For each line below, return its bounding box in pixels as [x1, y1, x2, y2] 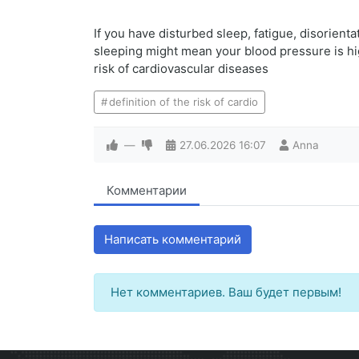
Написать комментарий [104, 232, 241, 248]
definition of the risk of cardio [108, 95, 258, 109]
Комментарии [107, 183, 187, 199]
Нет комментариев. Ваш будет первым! [111, 284, 341, 301]
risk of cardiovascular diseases [94, 61, 268, 77]
